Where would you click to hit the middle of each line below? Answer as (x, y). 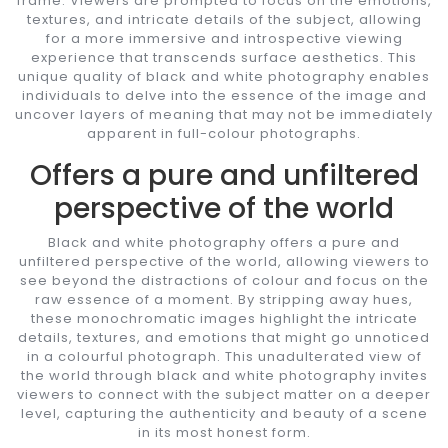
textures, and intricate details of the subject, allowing (224, 19)
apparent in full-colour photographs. (224, 133)
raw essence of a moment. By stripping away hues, (224, 299)
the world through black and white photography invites (224, 375)
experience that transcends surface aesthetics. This (224, 57)
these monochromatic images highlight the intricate (224, 318)
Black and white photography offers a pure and (224, 242)
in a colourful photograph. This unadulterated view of (224, 356)
